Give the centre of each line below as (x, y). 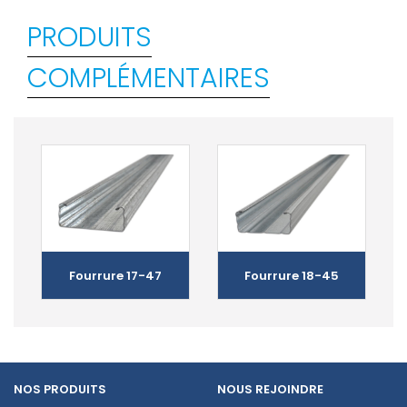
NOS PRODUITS (60, 389)
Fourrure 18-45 (292, 275)
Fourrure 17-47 (115, 275)
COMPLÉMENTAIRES (149, 79)
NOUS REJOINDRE (270, 389)
